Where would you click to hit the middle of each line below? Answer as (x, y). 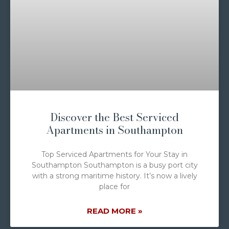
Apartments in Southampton (114, 130)
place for (114, 187)
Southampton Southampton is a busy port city (114, 165)
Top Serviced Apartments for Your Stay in (114, 155)
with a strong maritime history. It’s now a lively (114, 176)
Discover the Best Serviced (114, 117)
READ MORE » (114, 211)
